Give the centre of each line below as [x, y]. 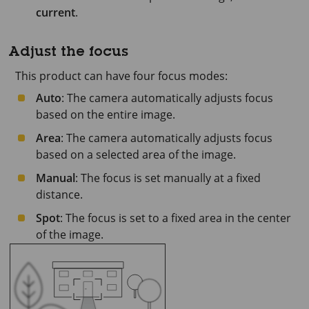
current [56, 12]
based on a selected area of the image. [136, 154]
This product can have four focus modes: [121, 76]
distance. [59, 195]
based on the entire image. [106, 114]
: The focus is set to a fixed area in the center [176, 218]
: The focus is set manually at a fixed [168, 178]
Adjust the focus [68, 53]
